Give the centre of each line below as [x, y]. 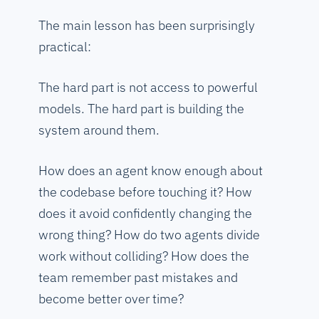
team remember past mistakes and [138, 278]
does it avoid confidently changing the [145, 214]
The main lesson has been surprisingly [147, 26]
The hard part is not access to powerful [148, 88]
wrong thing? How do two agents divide [149, 235]
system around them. [99, 130]
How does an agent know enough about [151, 171]
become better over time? [111, 299]
